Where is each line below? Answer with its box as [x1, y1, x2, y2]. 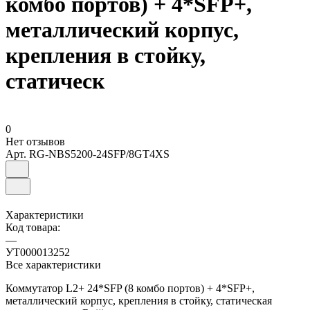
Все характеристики [6, 258, 101, 271]
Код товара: [6, 221, 60, 233]
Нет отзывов [6, 135, 65, 147]
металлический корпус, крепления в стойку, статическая [6, 294, 272, 307]
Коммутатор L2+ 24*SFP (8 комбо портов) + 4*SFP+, [6, 282, 255, 294]
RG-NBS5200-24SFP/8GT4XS [29, 147, 170, 160]
